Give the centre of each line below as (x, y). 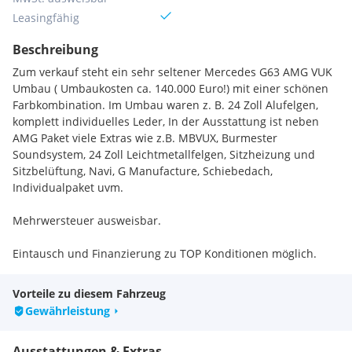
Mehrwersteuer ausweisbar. (87, 220)
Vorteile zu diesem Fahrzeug (89, 293)
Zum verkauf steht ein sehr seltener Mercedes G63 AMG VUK (172, 72)
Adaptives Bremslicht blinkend (107, 286)
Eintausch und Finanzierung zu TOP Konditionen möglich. (165, 253)
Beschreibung (55, 49)
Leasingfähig (46, 18)
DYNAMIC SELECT (72, 319)
